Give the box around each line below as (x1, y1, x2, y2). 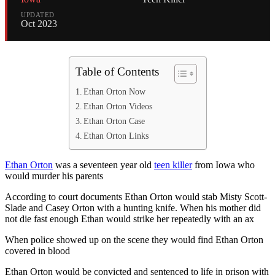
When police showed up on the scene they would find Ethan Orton (5, 234, 263, 246)
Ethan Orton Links (83, 131, 149, 141)
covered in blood (5, 246, 70, 257)
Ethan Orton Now (83, 87, 146, 97)
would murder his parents (5, 171, 103, 182)
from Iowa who (192, 160, 255, 171)
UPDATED (21, 11, 55, 19)
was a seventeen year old (53, 160, 154, 171)
